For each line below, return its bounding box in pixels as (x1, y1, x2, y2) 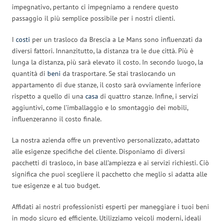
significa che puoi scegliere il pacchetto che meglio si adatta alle (12, 169, 207, 179)
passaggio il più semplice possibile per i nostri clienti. (12, 13, 175, 23)
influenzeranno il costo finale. (12, 114, 102, 123)
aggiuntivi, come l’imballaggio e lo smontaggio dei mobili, (12, 103, 188, 112)
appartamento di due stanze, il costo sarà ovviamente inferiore (12, 80, 201, 89)
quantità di (12, 69, 47, 78)
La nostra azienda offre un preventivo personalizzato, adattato (12, 135, 200, 145)
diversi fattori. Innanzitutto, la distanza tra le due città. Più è (12, 46, 193, 55)
